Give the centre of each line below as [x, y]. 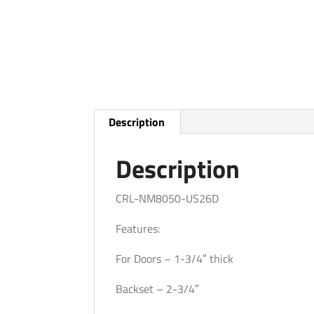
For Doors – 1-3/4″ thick [175, 259]
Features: [138, 228]
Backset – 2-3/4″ [158, 289]
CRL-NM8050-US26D [168, 198]
